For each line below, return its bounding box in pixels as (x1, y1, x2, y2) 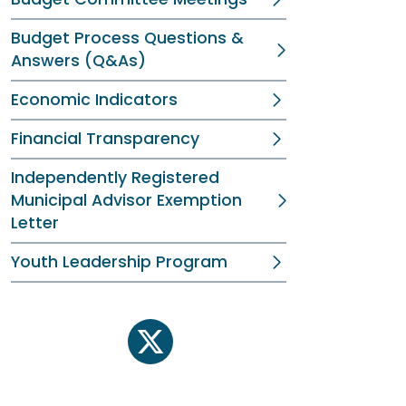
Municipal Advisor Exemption (11, 189, 242, 211)
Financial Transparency (11, 128, 199, 150)
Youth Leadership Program (11, 251, 227, 273)
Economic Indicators (11, 89, 178, 111)
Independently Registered (11, 167, 219, 188)
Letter (11, 212, 59, 234)
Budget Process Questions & (11, 27, 244, 49)
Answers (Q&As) (11, 50, 146, 72)
